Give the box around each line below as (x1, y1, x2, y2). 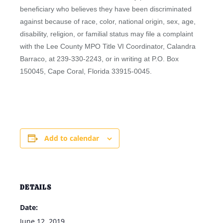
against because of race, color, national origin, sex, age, (20, 17, 196, 25)
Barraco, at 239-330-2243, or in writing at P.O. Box (20, 55, 179, 63)
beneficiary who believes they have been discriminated (20, 5, 192, 13)
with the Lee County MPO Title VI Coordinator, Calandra (20, 42, 196, 50)
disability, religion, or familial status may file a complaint (20, 30, 193, 38)
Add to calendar (44, 133, 99, 143)
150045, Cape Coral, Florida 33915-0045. (20, 67, 152, 75)
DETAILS (20, 183, 52, 192)
